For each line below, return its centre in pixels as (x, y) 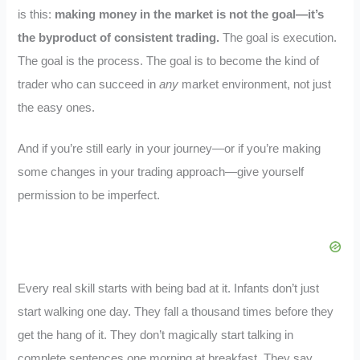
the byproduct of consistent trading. (119, 38)
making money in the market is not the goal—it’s (190, 15)
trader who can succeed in (89, 85)
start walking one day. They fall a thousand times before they (176, 311)
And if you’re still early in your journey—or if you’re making (170, 149)
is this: (37, 15)
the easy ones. (57, 108)
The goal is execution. (278, 38)
